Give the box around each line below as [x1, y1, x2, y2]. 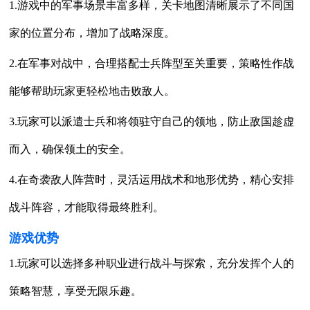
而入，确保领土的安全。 [9, 143, 131, 155]
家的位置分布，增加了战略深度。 [9, 26, 176, 39]
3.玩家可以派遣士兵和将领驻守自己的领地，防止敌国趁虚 [9, 115, 295, 127]
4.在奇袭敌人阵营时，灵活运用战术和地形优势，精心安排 [9, 173, 295, 185]
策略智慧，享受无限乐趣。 [9, 284, 143, 297]
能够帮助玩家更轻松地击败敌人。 [9, 84, 176, 97]
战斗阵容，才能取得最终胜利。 [9, 201, 165, 213]
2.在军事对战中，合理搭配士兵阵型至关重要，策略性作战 [9, 57, 295, 69]
